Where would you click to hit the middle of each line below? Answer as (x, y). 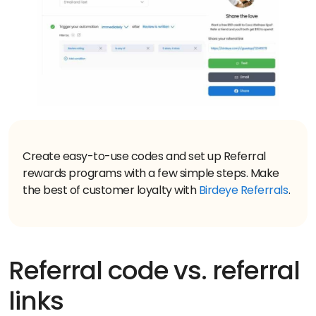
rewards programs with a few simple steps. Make (151, 173)
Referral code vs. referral (154, 271)
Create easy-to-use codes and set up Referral (144, 156)
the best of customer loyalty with (110, 190)
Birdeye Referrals (242, 190)
